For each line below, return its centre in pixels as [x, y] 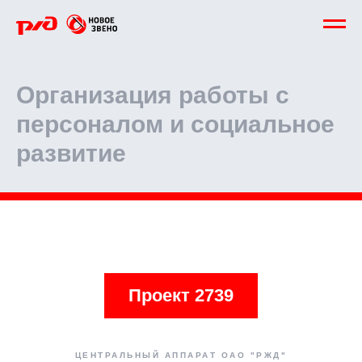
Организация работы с [153, 95]
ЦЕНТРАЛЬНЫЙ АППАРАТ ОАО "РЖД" [181, 355]
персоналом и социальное [175, 124]
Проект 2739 [181, 295]
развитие [71, 153]
